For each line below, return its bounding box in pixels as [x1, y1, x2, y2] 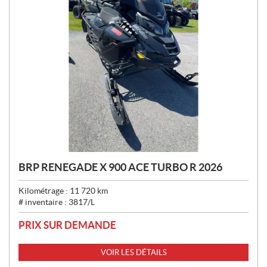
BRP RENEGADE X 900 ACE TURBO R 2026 [18, 160, 222, 173]
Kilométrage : [18, 185, 70, 195]
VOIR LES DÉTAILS [100, 247, 167, 257]
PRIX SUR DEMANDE [18, 219, 116, 231]
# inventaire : [18, 197, 69, 207]
